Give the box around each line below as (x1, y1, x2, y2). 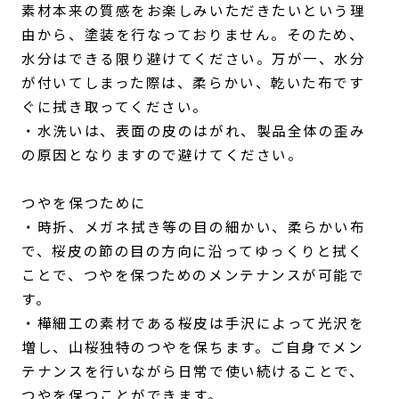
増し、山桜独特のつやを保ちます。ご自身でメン (21, 336, 364, 356)
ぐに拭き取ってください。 (21, 95, 208, 116)
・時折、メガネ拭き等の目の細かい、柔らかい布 (21, 216, 366, 236)
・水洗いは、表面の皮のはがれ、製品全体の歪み (21, 119, 366, 140)
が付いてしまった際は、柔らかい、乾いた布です (21, 71, 365, 92)
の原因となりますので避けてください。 (21, 143, 304, 164)
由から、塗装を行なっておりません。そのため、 (21, 23, 365, 44)
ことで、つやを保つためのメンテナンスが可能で (21, 264, 365, 284)
